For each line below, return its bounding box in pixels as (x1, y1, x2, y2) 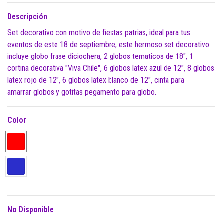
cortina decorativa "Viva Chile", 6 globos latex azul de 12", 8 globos (7, 63, 214, 73)
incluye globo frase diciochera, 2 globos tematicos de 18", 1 (7, 52, 193, 61)
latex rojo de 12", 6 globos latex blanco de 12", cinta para (7, 75, 184, 85)
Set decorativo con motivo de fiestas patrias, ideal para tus (7, 28, 190, 38)
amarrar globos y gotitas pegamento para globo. (7, 87, 156, 97)
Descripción (7, 12, 47, 22)
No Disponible (7, 205, 54, 215)
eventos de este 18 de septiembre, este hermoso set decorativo (7, 40, 209, 50)
